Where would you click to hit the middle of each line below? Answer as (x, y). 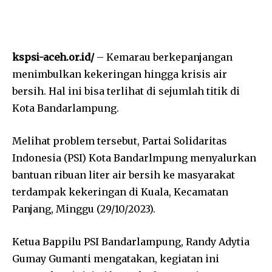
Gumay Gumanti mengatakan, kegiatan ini (116, 259)
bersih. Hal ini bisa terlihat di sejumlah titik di (126, 91)
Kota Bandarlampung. (66, 108)
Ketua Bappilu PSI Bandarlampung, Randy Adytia (131, 242)
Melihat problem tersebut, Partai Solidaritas (120, 141)
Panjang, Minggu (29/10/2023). (84, 209)
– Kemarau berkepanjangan (163, 57)
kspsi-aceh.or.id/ (53, 57)
